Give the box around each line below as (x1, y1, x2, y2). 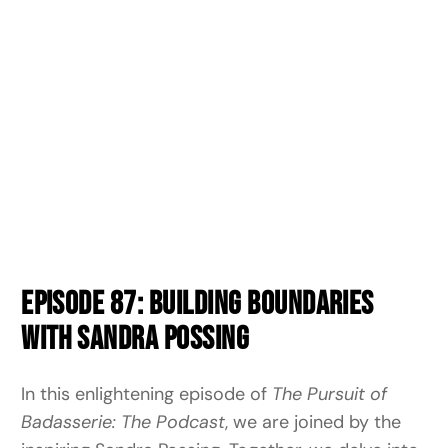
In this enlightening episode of (21, 381, 273, 406)
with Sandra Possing (21, 320, 250, 360)
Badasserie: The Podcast (21, 409, 226, 434)
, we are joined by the (225, 409, 402, 434)
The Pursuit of (272, 381, 388, 406)
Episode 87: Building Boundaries (21, 285, 374, 325)
